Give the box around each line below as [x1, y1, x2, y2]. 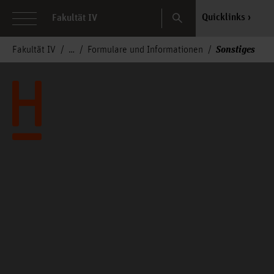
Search [174, 7, 201, 20]
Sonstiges [216, 42, 255, 55]
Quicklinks [202, 12, 245, 23]
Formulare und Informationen [87, 45, 203, 56]
